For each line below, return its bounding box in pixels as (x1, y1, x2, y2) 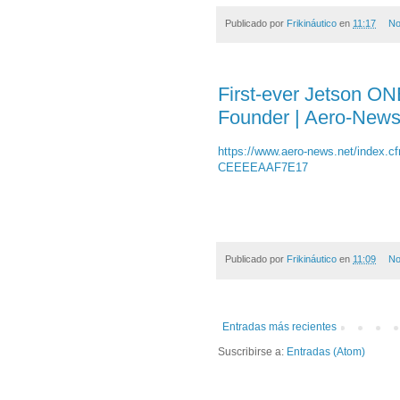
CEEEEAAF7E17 (218, 161, 308, 175)
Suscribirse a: (218, 345, 287, 358)
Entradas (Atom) (287, 345, 365, 358)
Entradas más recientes (222, 320, 337, 333)
